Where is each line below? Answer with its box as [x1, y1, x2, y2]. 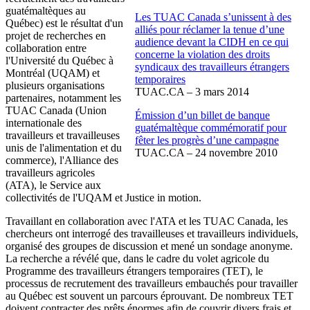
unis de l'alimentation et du [6, 141, 122, 154]
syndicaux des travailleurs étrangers [135, 60, 289, 73]
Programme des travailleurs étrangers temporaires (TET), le [6, 264, 263, 277]
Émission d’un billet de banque [135, 109, 270, 121]
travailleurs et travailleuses [6, 129, 120, 141]
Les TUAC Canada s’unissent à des [135, 10, 291, 23]
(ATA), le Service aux [6, 179, 101, 191]
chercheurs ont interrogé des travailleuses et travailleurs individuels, [6, 227, 298, 239]
